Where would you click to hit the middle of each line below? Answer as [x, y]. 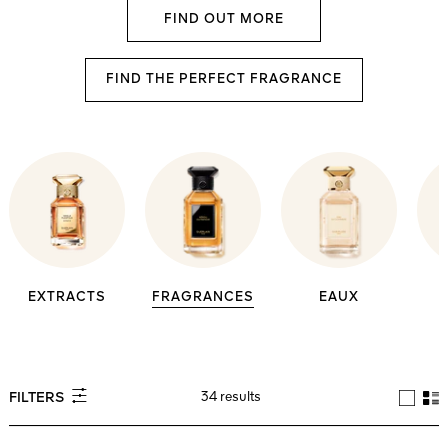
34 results [230, 397]
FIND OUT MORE [224, 19]
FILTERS [38, 398]
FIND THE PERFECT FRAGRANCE [224, 79]
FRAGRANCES [203, 297]
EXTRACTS [67, 297]
